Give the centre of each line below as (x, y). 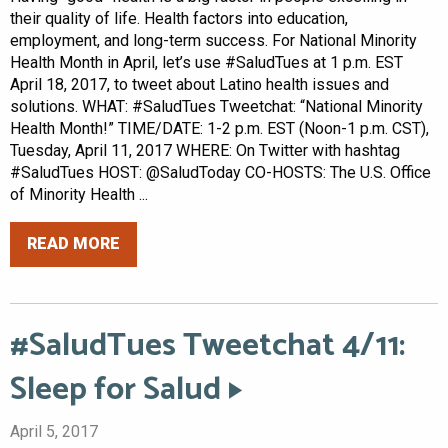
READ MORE (73, 244)
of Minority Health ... (79, 194)
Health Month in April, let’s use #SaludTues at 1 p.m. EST (206, 62)
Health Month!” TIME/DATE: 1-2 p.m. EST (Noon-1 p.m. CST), (219, 128)
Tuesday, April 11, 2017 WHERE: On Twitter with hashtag (205, 150)
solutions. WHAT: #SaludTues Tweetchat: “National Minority (216, 106)
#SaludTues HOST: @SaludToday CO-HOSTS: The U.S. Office (220, 172)
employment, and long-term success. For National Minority (213, 40)
